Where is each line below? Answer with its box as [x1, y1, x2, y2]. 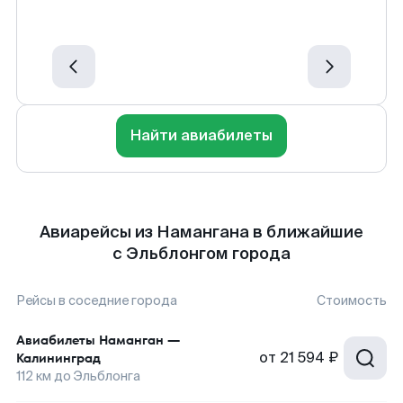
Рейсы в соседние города [16, 292, 177, 309]
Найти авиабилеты [130, 126, 273, 145]
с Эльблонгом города [112, 243, 291, 264]
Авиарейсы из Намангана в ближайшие [40, 221, 363, 243]
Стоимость [317, 292, 387, 309]
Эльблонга [74, 368, 140, 384]
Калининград [16, 349, 101, 367]
